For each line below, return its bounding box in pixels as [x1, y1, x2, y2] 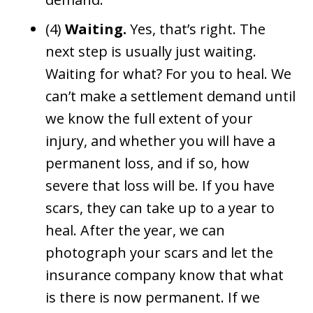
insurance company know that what [45, 265, 284, 284]
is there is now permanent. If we [45, 287, 260, 307]
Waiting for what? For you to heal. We [45, 64, 291, 83]
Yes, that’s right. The [126, 19, 265, 38]
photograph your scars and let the [45, 242, 273, 262]
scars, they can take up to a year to [45, 198, 275, 217]
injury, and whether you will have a [45, 131, 275, 150]
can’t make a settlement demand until [45, 86, 296, 105]
